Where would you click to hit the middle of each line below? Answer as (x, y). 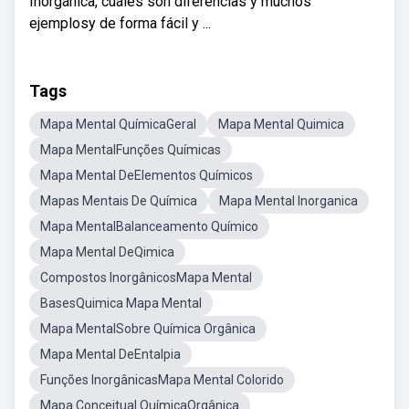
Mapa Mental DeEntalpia (110, 354)
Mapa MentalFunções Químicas (131, 150)
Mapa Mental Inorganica (288, 201)
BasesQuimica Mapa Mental (121, 303)
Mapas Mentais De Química (119, 201)
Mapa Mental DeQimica (107, 252)
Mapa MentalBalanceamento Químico (149, 226)
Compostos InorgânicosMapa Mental (146, 278)
